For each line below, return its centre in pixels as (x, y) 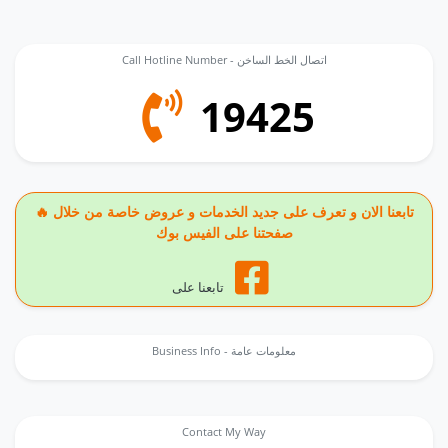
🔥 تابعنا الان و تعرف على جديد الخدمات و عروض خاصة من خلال (43, 211)
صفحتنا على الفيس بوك (224, 232)
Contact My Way (224, 431)
